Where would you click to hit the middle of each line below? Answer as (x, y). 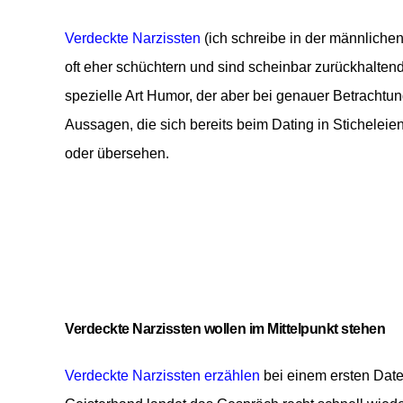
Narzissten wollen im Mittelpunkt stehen (261, 328)
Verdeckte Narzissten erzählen (162, 375)
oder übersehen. (117, 153)
